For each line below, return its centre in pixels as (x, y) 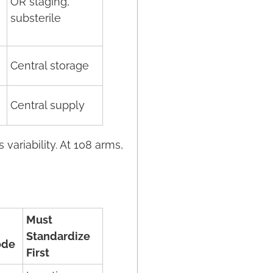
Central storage (50, 66)
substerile (36, 18)
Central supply (48, 105)
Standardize (58, 236)
